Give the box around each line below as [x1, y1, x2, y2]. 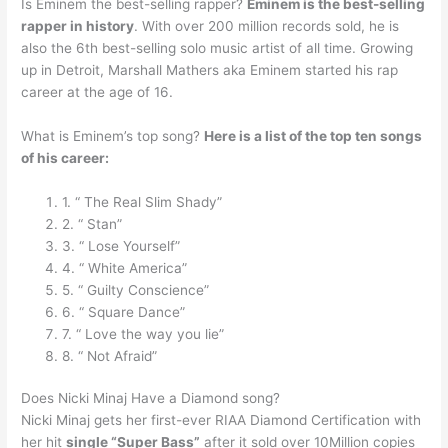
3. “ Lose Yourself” [62, 237, 181, 254]
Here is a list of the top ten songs [204, 127, 423, 144]
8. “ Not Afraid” [62, 347, 158, 364]
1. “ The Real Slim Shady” [62, 193, 223, 210]
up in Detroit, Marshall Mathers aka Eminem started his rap [21, 61, 399, 78]
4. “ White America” [62, 259, 188, 276]
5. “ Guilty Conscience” [62, 281, 210, 298]
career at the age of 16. [21, 83, 174, 100]
